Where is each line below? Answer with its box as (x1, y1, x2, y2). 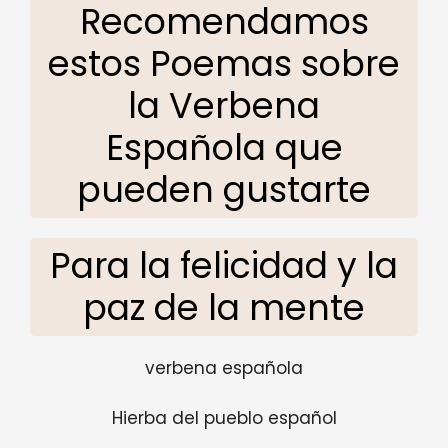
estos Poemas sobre (48, 38, 400, 88)
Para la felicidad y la (50, 240, 398, 290)
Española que (105, 122, 343, 172)
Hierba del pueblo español (111, 406, 337, 431)
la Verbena (128, 80, 320, 130)
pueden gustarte (77, 164, 371, 214)
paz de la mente (83, 282, 365, 332)
